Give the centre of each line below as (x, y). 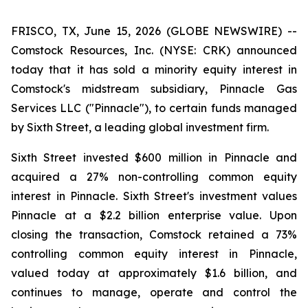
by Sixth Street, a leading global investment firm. (140, 127)
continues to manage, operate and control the (154, 292)
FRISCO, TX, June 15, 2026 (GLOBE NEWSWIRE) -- (154, 31)
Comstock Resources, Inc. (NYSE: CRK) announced (154, 50)
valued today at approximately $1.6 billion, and (154, 273)
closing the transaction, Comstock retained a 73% (154, 234)
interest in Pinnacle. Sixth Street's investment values (154, 196)
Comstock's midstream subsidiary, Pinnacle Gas (154, 89)
